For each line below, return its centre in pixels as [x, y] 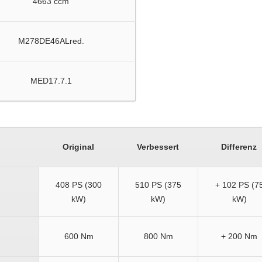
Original [78, 147]
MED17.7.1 [51, 81]
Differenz [239, 147]
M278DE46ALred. [51, 41]
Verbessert [158, 147]
